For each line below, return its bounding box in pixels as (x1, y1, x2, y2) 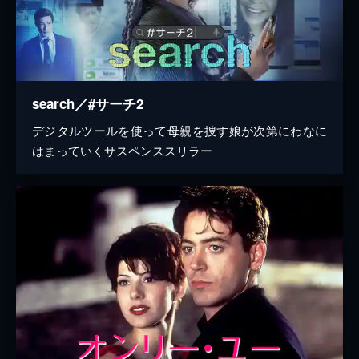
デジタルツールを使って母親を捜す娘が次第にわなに (32, 121, 327, 139)
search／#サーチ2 (32, 93, 143, 113)
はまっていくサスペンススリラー (32, 141, 212, 159)
